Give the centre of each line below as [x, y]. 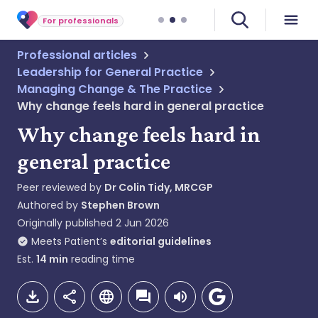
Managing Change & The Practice [115, 89]
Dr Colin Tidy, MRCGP [159, 187]
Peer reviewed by [61, 187]
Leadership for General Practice [110, 72]
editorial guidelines [161, 241]
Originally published [65, 223]
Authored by [49, 205]
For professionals [81, 20]
